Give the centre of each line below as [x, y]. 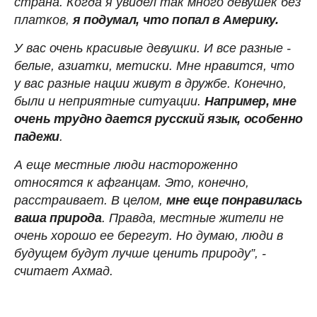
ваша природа [58, 218]
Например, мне [250, 102]
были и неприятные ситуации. [109, 102]
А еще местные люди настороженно [126, 165]
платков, [42, 20]
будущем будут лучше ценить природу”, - [140, 254]
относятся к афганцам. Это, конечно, [132, 183]
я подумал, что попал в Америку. [174, 20]
